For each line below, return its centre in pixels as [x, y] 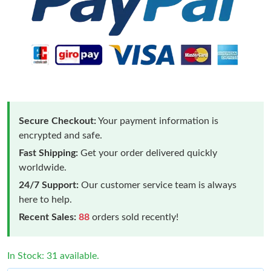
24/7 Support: [49, 185]
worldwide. [43, 167]
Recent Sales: [47, 217]
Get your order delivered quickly [148, 153]
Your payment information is [157, 121]
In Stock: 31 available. [53, 256]
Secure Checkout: [57, 121]
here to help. [45, 199]
